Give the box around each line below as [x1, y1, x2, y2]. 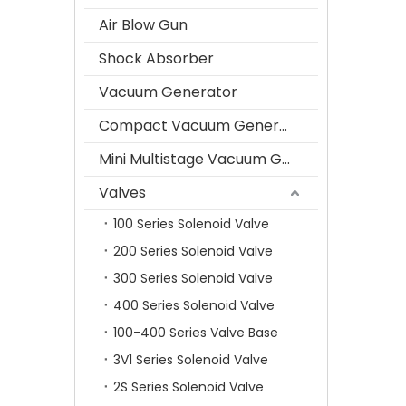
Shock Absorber [99, 48, 214, 69]
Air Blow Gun [99, 14, 188, 35]
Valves [99, 182, 146, 203]
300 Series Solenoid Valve [113, 269, 273, 287]
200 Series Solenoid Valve [113, 242, 273, 260]
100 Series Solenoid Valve [113, 215, 269, 233]
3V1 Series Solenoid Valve [113, 351, 268, 369]
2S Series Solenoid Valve [113, 378, 264, 396]
